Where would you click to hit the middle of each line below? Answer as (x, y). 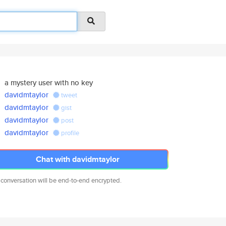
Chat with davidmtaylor (78, 159)
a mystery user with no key (49, 82)
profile (70, 133)
